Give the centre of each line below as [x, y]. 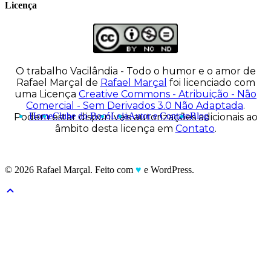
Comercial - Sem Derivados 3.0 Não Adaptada [135, 105]
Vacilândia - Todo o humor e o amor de [163, 71]
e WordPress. [168, 169]
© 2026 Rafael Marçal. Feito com [70, 169]
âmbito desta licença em [115, 128]
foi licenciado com [211, 82]
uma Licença [47, 94]
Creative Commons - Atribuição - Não [168, 94]
